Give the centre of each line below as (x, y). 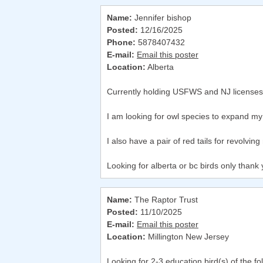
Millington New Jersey (187, 237)
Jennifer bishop (162, 18)
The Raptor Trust (165, 200)
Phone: (121, 43)
